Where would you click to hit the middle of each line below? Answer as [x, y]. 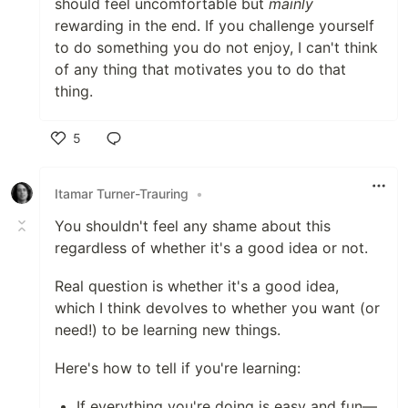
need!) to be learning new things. [168, 330]
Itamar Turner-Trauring [122, 193]
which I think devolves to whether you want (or [217, 308]
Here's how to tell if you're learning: [178, 368]
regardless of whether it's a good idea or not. [211, 248]
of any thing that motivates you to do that [200, 70]
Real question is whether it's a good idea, [197, 286]
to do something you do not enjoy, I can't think [216, 48]
